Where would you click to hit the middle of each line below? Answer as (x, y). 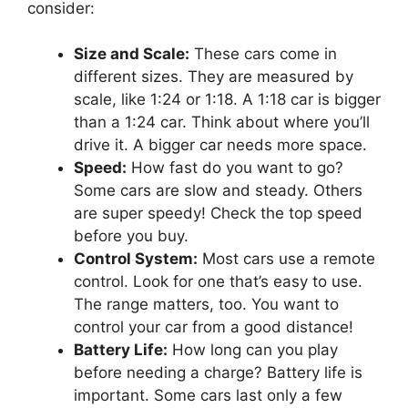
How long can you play (253, 350)
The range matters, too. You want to (206, 305)
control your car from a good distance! (214, 327)
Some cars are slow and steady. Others (218, 191)
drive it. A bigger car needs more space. (220, 145)
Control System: (136, 259)
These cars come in (263, 54)
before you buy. (131, 236)
